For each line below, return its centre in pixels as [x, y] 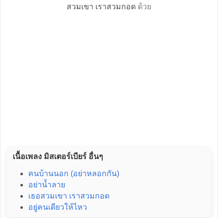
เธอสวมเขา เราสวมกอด [69, 196]
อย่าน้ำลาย [46, 185]
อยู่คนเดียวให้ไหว [57, 207]
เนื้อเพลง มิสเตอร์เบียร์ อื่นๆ [58, 157]
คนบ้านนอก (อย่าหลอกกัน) [73, 174]
